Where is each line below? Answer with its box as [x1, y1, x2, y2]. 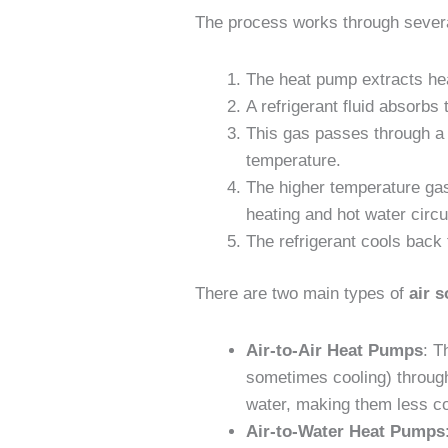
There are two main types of [195, 284, 410, 304]
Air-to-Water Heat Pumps [246, 421, 446, 441]
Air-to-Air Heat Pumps [246, 340, 424, 360]
